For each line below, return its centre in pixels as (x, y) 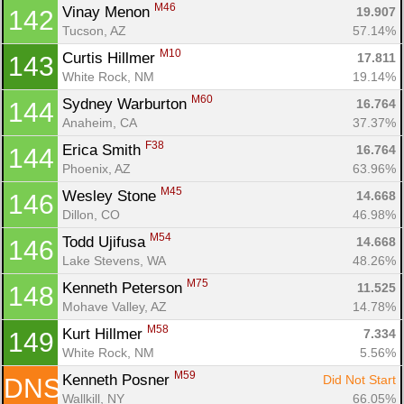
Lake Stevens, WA (114, 260)
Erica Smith (104, 150)
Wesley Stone (111, 196)
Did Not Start (359, 380)
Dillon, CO (91, 214)
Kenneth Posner (118, 380)
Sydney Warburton (127, 104)
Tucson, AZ (94, 30)
